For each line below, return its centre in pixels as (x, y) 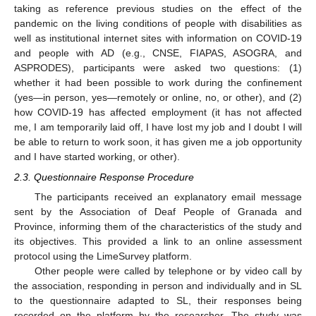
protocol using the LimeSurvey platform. (103, 256)
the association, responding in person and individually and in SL (158, 285)
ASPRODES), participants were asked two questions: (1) (158, 68)
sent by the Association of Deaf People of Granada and (158, 211)
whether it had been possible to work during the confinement (158, 83)
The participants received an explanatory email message (168, 196)
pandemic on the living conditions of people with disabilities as (158, 24)
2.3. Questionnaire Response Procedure (104, 177)
